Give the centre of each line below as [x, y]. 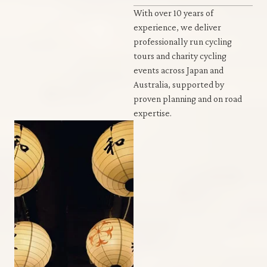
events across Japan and [178, 70]
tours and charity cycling [180, 55]
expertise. [153, 113]
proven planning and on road [188, 98]
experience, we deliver [177, 27]
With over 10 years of [173, 13]
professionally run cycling [183, 41]
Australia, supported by [179, 84]
